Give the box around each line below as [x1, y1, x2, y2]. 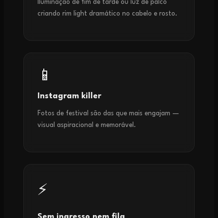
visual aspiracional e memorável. [37, 122, 136, 129]
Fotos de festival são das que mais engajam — [37, 110, 179, 117]
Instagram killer [37, 92, 101, 100]
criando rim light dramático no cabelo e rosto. [37, 10, 178, 18]
